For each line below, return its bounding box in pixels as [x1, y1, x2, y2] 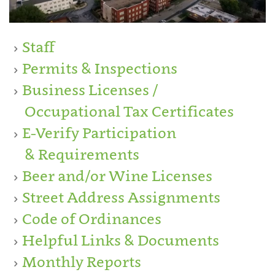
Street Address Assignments [22, 188, 220, 206]
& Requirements [9, 145, 139, 163]
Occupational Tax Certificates [9, 102, 234, 120]
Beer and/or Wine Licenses [22, 166, 212, 185]
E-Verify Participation [22, 123, 176, 142]
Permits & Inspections [22, 59, 177, 77]
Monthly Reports [22, 252, 141, 271]
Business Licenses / [22, 80, 158, 99]
